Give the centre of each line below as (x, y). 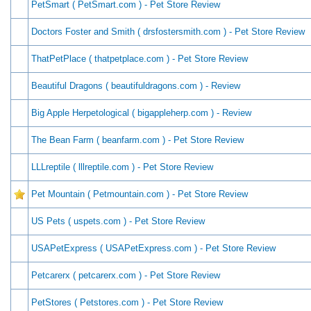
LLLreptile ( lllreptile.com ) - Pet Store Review (122, 167)
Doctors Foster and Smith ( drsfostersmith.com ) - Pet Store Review (168, 32)
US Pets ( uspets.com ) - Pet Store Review (118, 221)
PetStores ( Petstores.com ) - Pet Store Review (127, 302)
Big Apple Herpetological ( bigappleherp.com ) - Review (141, 113)
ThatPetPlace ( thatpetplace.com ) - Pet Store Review (140, 59)
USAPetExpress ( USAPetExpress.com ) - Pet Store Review (153, 248)
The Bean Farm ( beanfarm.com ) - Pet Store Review (137, 140)
